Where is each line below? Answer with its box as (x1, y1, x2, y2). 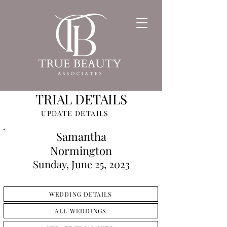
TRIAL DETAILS (35, 90, 127, 108)
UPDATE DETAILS (41, 108, 109, 118)
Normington (50, 143, 112, 158)
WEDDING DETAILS (49, 190, 112, 198)
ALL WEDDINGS (54, 207, 106, 215)
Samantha (56, 129, 106, 144)
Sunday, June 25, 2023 (32, 157, 130, 171)
